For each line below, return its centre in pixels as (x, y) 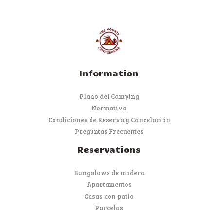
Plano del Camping (109, 96)
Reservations (109, 149)
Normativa (109, 108)
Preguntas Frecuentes (109, 132)
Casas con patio (109, 196)
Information (109, 73)
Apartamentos (109, 184)
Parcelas (109, 208)
